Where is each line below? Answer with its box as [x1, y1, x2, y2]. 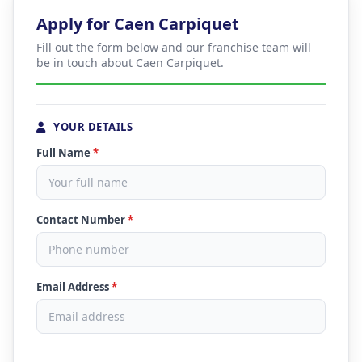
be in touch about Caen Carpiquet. [36, 55, 224, 70]
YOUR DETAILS [50, 120, 133, 134]
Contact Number [36, 213, 128, 227]
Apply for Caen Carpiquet [36, 13, 239, 35]
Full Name [36, 145, 93, 160]
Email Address [36, 280, 112, 294]
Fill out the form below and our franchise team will [36, 40, 311, 55]
